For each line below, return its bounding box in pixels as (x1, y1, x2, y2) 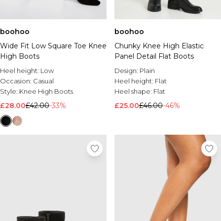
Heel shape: (114, 87, 153, 95)
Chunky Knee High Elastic (114, 41, 204, 50)
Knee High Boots (19, 87, 73, 95)
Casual (33, 77, 54, 85)
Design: (114, 67, 140, 74)
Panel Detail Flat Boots (114, 52, 194, 61)
